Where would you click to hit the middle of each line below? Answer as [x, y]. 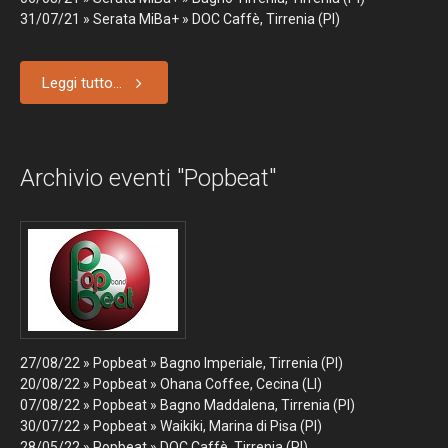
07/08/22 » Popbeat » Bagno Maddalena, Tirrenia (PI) [187, 405]
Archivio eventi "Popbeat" [148, 178]
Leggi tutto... [82, 83]
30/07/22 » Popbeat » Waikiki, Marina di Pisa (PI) [171, 426]
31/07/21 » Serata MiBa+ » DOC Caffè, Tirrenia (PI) [180, 19]
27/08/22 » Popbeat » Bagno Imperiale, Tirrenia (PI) [181, 363]
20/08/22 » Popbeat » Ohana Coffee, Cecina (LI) [171, 384]
